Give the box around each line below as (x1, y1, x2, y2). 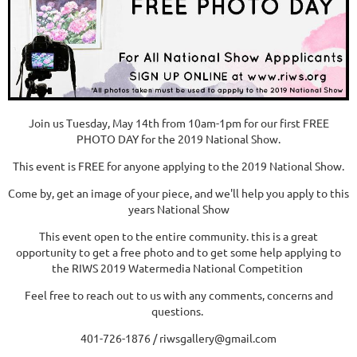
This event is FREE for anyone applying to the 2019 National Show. (13, 158, 344, 173)
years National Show (127, 201, 229, 216)
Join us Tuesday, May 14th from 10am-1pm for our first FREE (28, 115, 329, 130)
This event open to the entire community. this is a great (39, 228, 318, 243)
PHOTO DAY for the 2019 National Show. (76, 131, 280, 146)
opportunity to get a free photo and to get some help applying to (16, 244, 341, 259)
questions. (151, 303, 206, 318)
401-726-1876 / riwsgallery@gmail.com (80, 330, 277, 345)
